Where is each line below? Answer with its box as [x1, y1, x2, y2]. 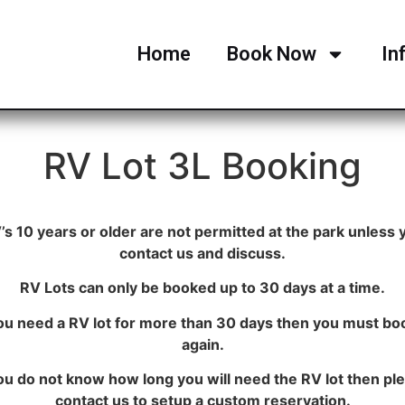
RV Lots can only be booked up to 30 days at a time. [20, 278, 385, 297]
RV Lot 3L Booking [43, 144, 362, 188]
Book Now [227, 42, 316, 65]
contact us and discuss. [119, 244, 286, 262]
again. [181, 334, 224, 353]
